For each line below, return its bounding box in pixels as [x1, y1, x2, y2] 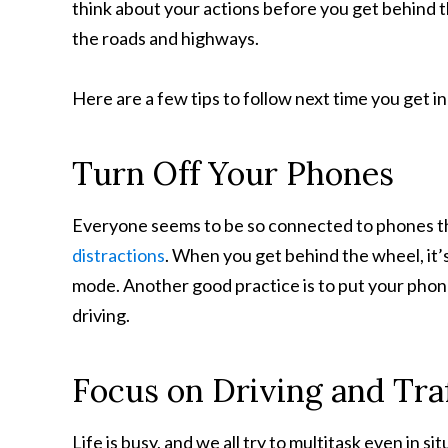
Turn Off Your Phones [72, 153, 394, 195]
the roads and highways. [72, 27, 259, 50]
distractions [72, 244, 165, 267]
